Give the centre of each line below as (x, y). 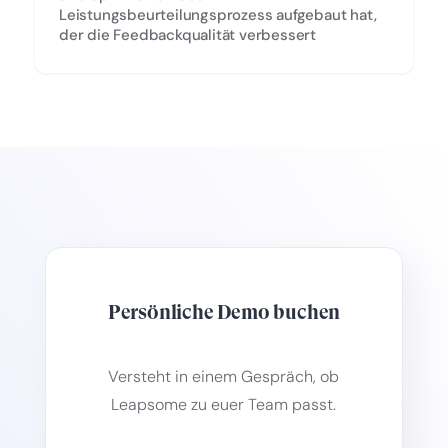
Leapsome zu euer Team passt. (224, 404)
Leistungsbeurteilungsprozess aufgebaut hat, (218, 14)
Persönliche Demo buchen (224, 312)
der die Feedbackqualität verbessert (188, 34)
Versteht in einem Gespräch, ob (224, 376)
